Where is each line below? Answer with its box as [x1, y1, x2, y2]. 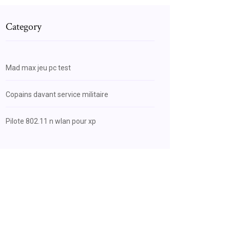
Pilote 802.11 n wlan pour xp [6, 117, 96, 125]
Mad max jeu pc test [6, 64, 71, 72]
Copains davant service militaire [6, 90, 108, 99]
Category [6, 20, 42, 33]
